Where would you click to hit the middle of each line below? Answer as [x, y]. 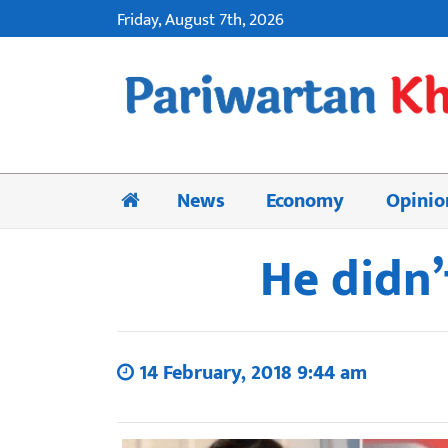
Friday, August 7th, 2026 [200, 20]
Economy [305, 200]
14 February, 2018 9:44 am [250, 372]
